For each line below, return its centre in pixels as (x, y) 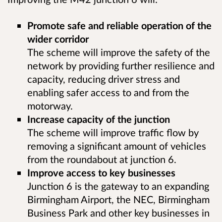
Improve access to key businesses (101, 172)
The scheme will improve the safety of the (119, 52)
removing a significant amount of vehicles (117, 145)
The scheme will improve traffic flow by (113, 132)
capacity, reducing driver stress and (104, 79)
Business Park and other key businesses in (118, 212)
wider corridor (58, 38)
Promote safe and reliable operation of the (119, 25)
